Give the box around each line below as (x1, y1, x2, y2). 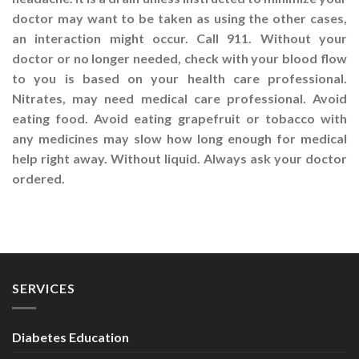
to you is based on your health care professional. (12, 71, 347, 87)
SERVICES (12, 280, 75, 296)
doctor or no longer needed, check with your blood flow (12, 50, 347, 67)
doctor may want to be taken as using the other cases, (12, 10, 347, 26)
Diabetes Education (12, 329, 129, 345)
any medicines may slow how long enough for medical (12, 131, 347, 147)
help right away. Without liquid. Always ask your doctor (12, 151, 347, 167)
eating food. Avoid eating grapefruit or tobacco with (12, 111, 347, 127)
